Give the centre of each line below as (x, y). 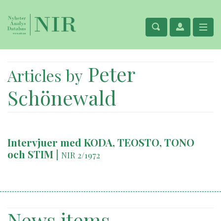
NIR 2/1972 (81, 155)
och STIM (30, 154)
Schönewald (62, 97)
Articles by (45, 75)
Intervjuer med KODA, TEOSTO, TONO (101, 142)
